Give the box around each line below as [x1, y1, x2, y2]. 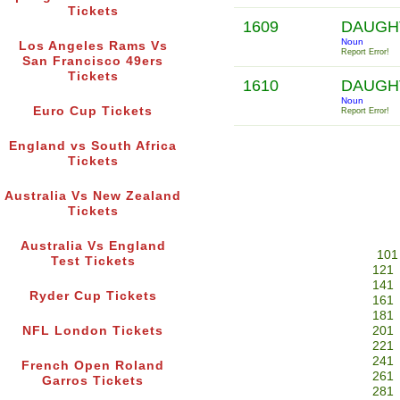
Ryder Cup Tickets [29, 289, 157, 304]
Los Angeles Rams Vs [18, 39, 168, 54]
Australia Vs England [20, 239, 166, 254]
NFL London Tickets [22, 324, 163, 338]
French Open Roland [21, 359, 164, 373]
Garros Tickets [42, 374, 144, 388]
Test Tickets [50, 254, 136, 269]
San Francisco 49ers [22, 54, 163, 69]
